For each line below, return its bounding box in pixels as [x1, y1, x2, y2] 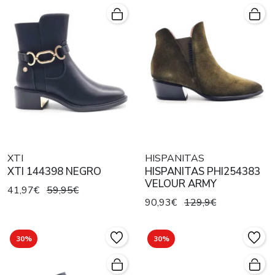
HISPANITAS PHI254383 [145, 165, 260, 179]
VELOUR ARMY [145, 177, 217, 191]
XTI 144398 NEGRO [7, 165, 101, 179]
